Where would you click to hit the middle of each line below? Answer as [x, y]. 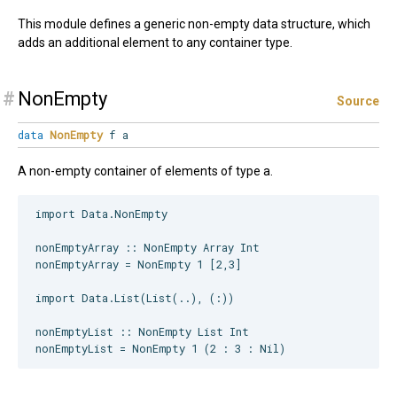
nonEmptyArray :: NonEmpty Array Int [148, 248]
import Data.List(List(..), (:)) [135, 298]
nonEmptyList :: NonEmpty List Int [142, 332]
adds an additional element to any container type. [155, 43]
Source [358, 101]
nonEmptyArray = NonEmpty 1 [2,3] [139, 265]
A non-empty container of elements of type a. [145, 171]
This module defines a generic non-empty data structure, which [194, 24]
